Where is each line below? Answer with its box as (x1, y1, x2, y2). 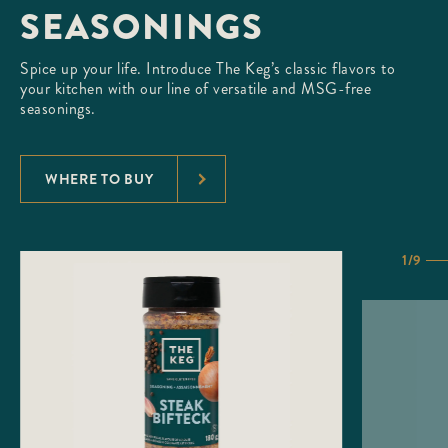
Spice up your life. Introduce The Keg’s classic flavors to (20, 57, 395, 81)
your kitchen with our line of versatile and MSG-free (20, 77, 371, 101)
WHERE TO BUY (45, 169, 154, 190)
